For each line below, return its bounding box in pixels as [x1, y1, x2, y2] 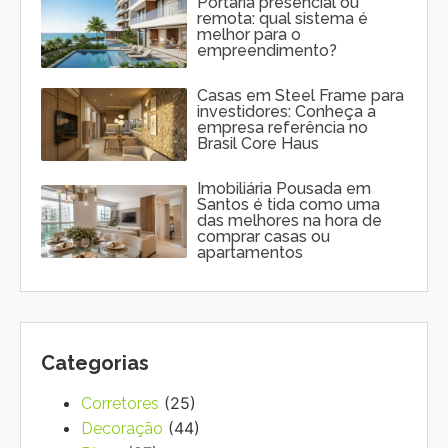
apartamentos [197, 243, 304, 263]
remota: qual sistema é [197, 8, 369, 28]
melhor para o [197, 24, 302, 44]
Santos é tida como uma [197, 195, 381, 215]
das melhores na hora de [197, 211, 383, 231]
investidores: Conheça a [197, 102, 377, 122]
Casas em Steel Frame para [197, 86, 405, 106]
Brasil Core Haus [197, 134, 320, 154]
